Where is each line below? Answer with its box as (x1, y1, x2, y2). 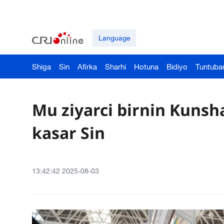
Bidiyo (166, 62, 187, 71)
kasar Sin (32, 122, 105, 143)
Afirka (77, 62, 97, 71)
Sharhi (105, 62, 126, 71)
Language (98, 33, 130, 42)
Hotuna (134, 62, 158, 71)
